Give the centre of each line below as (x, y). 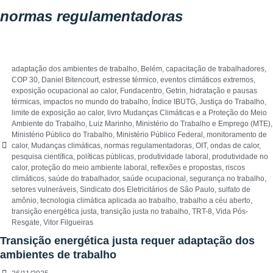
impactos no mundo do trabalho (96, 102)
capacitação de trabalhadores (215, 69)
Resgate (26, 223)
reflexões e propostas (186, 168)
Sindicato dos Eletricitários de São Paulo (147, 190)
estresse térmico (129, 80)
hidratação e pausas (223, 91)
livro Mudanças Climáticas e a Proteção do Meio (187, 113)
